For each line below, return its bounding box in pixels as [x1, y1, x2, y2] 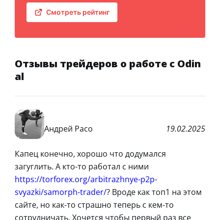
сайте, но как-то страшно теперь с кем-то [15, 199, 174, 211]
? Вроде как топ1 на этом [107, 187, 202, 198]
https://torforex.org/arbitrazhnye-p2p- [15, 174, 157, 185]
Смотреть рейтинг [46, 8, 110, 17]
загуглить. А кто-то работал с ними [15, 161, 149, 172]
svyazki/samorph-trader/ [15, 187, 107, 198]
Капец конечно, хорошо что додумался [15, 148, 166, 160]
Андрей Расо [44, 123, 93, 134]
